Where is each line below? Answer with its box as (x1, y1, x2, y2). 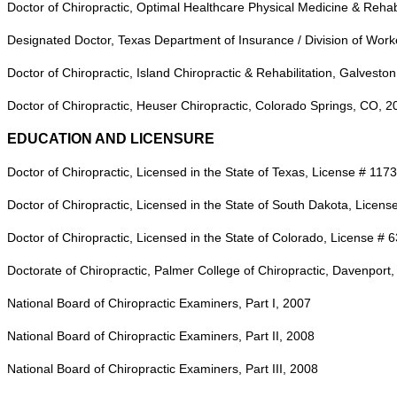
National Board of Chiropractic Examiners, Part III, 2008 (7, 362, 318, 376)
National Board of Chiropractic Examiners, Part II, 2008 (7, 329, 315, 343)
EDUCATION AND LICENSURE (7, 131, 214, 146)
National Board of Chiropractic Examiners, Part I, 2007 (7, 296, 311, 310)
